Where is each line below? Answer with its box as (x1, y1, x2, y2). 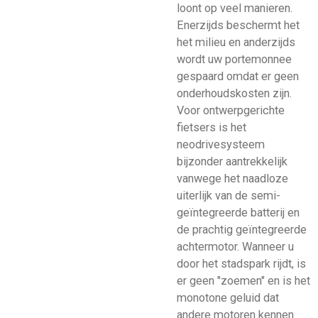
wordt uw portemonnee (177, 53, 292, 67)
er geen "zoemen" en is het (177, 274, 310, 288)
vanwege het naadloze (177, 172, 288, 186)
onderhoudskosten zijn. (177, 87, 292, 101)
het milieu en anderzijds (177, 35, 295, 50)
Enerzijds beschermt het (177, 18, 300, 33)
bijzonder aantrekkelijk (177, 155, 287, 169)
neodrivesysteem (177, 138, 265, 152)
